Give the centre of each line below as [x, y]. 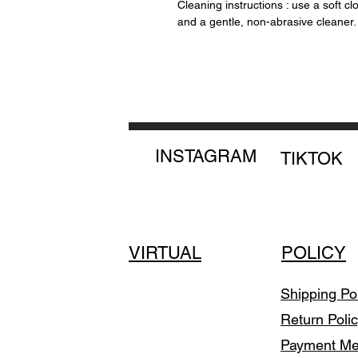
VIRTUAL [165, 253]
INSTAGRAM [206, 157]
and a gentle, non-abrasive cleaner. [267, 22]
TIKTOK [312, 159]
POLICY [314, 253]
